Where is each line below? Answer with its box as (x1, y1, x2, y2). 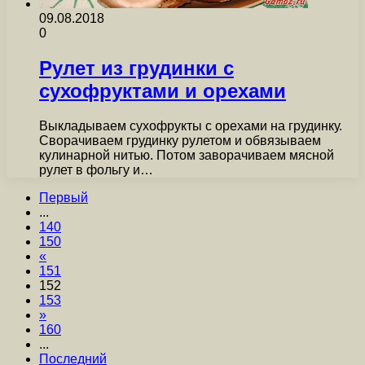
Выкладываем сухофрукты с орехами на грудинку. (39, 119, 342, 133)
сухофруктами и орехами (39, 80, 286, 103)
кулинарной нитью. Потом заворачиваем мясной (39, 148, 334, 162)
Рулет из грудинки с (39, 57, 234, 80)
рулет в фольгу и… (39, 163, 153, 177)
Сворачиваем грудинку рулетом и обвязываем (39, 134, 321, 147)
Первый (39, 191, 88, 204)
